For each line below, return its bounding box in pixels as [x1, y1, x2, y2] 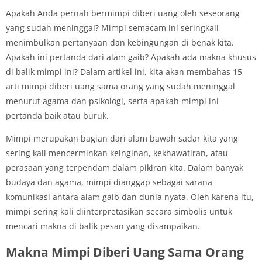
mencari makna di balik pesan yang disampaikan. [6, 220, 200, 232]
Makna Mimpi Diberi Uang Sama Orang [6, 243, 244, 260]
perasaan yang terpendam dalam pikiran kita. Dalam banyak [6, 161, 243, 173]
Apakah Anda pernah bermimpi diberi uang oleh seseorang [6, 7, 240, 19]
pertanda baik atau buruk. [6, 109, 109, 121]
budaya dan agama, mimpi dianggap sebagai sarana [6, 176, 212, 188]
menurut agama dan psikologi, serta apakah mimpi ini [6, 95, 219, 106]
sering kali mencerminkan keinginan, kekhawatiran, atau [6, 147, 228, 158]
